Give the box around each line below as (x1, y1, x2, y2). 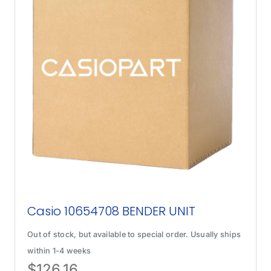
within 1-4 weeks (27, 246, 91, 256)
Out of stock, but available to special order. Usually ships (27, 230, 241, 240)
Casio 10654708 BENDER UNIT (27, 203, 196, 220)
